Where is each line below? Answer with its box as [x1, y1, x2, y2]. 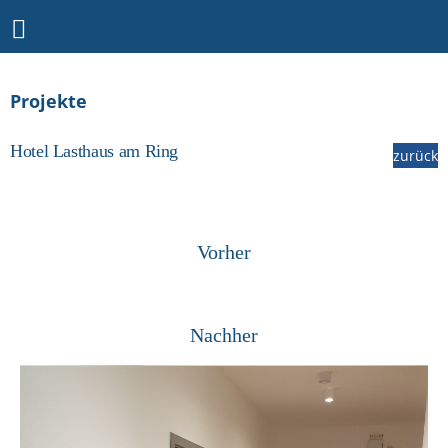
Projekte [10, 89, 87, 113]
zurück [393, 146, 438, 165]
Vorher [197, 241, 251, 263]
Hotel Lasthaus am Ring [10, 141, 179, 161]
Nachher [190, 324, 258, 346]
